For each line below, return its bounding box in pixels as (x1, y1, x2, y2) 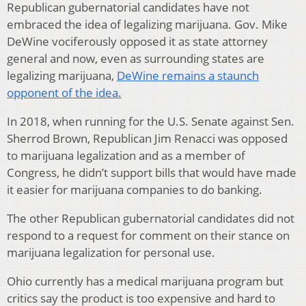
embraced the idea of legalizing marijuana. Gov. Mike (7, 16, 288, 33)
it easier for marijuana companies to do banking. (7, 182, 262, 198)
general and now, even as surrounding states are (7, 51, 264, 67)
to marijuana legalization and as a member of (7, 148, 245, 164)
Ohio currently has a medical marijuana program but (7, 273, 283, 290)
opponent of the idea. (7, 85, 122, 101)
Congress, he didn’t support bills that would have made (7, 165, 296, 181)
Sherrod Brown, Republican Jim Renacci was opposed (7, 130, 288, 147)
